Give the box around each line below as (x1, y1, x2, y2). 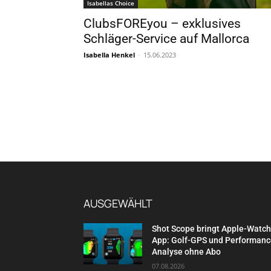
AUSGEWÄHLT (83, 195, 152, 211)
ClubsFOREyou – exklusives (83, 16, 241, 31)
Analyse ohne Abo (152, 246, 221, 256)
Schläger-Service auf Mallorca (83, 31, 249, 46)
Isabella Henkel (83, 50, 135, 59)
